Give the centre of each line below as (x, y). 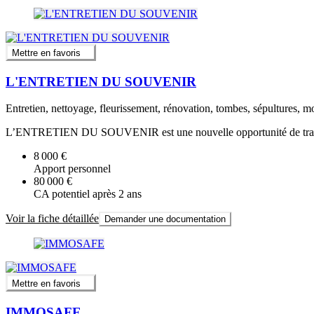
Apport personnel (72, 169)
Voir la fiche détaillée (52, 219)
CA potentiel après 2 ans (88, 194)
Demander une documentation (165, 219)
